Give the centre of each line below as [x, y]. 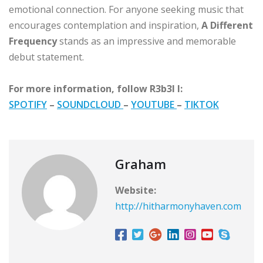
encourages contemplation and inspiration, [105, 25]
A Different [227, 25]
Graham [141, 163]
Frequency [33, 41]
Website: [136, 190]
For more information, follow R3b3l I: [96, 88]
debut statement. [46, 57]
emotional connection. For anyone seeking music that [126, 9]
